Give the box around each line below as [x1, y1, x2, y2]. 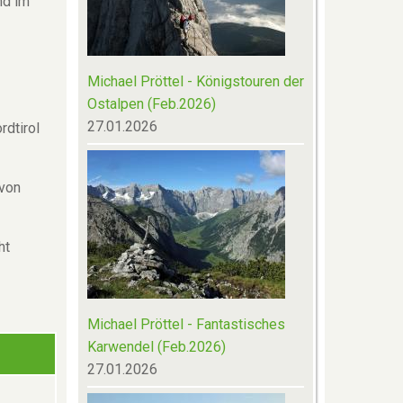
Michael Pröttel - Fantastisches [86, 315, 285, 333]
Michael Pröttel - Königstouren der [86, 72, 304, 90]
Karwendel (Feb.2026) [86, 337, 226, 355]
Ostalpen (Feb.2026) [86, 94, 216, 112]
